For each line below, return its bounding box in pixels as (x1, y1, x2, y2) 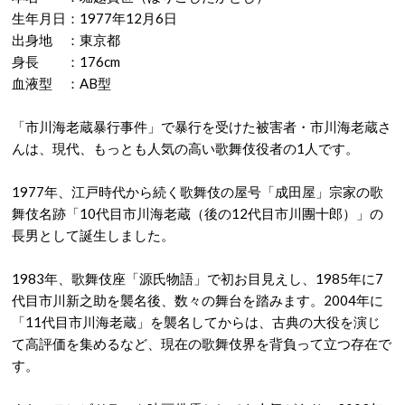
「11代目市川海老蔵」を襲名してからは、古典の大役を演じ (12, 314, 381, 331)
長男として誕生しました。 (12, 227, 174, 244)
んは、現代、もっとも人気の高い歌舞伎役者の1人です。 (12, 140, 359, 157)
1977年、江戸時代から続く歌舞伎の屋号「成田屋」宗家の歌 (12, 184, 383, 201)
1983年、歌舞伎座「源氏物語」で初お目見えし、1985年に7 (12, 270, 383, 287)
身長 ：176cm (12, 53, 120, 71)
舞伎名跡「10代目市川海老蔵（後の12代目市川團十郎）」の (12, 205, 383, 222)
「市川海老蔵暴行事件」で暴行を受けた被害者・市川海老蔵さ (12, 118, 391, 136)
